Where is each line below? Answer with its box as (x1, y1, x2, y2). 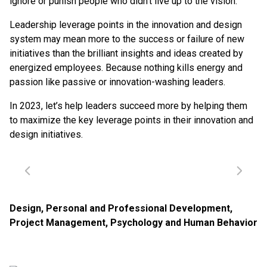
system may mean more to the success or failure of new (10, 33, 244, 45)
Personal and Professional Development (46, 203, 230, 214)
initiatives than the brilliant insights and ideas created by (10, 48, 243, 59)
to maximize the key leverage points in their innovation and (10, 114, 253, 126)
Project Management (10, 217, 105, 228)
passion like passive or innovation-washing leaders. (10, 76, 225, 88)
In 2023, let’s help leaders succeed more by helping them (10, 100, 247, 111)
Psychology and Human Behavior (110, 217, 257, 228)
